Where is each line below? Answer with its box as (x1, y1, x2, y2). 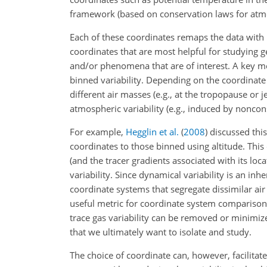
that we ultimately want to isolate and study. (70, 226, 252, 238)
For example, (70, 126, 126, 138)
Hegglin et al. (126, 126, 179, 138)
